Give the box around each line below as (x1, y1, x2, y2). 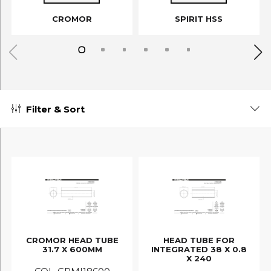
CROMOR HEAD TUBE (25, 235, 119, 245)
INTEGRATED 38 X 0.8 (151, 244, 247, 254)
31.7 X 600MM (42, 244, 102, 254)
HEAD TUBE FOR (163, 235, 235, 245)
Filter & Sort (25, 103, 85, 115)
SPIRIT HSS (175, 14, 223, 24)
